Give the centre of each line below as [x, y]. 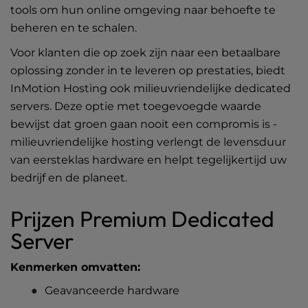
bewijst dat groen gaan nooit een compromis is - [144, 124]
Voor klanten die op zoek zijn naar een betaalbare [145, 53]
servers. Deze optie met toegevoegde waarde [136, 106]
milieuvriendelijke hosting [82, 142]
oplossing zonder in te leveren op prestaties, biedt [148, 70]
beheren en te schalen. [74, 28]
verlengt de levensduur [220, 142]
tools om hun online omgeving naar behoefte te [143, 10]
